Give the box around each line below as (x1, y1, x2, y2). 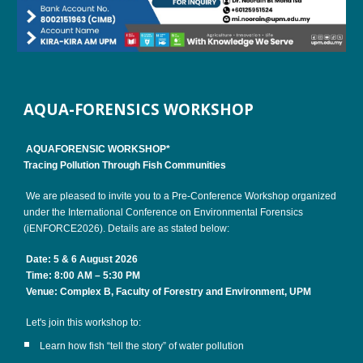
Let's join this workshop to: (23, 317, 142, 329)
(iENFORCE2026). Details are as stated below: (23, 223, 230, 235)
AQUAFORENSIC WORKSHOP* (23, 143, 171, 156)
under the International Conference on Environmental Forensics (23, 207, 304, 219)
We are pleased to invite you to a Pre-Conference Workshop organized (23, 190, 337, 203)
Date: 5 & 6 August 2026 (23, 254, 139, 266)
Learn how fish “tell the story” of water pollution (40, 340, 245, 352)
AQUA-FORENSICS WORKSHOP (23, 99, 254, 120)
